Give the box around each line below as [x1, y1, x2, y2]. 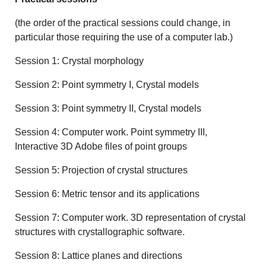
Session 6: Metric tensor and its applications [15, 189, 200, 199]
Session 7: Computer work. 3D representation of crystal [15, 213, 246, 223]
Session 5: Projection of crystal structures [15, 165, 188, 176]
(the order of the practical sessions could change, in [15, 18, 231, 28]
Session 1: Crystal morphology [15, 56, 144, 66]
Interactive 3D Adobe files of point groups [15, 141, 188, 152]
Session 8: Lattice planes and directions [15, 251, 183, 261]
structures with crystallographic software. [15, 227, 185, 237]
